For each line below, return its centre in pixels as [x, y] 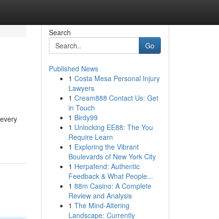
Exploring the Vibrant [106, 147]
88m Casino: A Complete [113, 186]
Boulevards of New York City [112, 156]
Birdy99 [86, 117]
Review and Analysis [100, 196]
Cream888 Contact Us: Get [116, 98]
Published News [73, 68]
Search [60, 32]
